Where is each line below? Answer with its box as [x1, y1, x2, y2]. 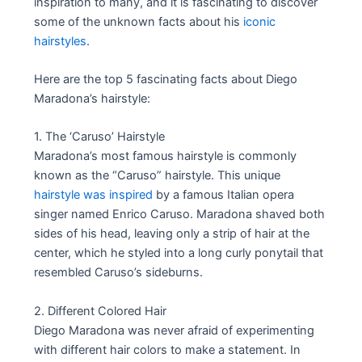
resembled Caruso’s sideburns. [34, 265, 204, 280]
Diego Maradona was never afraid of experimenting [34, 322, 315, 338]
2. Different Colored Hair [34, 303, 167, 318]
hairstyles [34, 33, 87, 48]
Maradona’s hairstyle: [34, 91, 151, 107]
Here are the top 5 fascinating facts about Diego [34, 72, 298, 87]
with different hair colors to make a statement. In [34, 342, 301, 357]
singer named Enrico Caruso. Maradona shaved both [34, 207, 326, 222]
